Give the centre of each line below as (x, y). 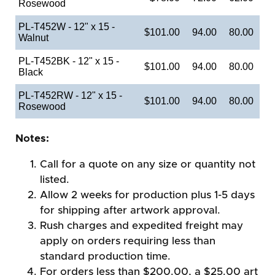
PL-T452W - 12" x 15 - (67, 26)
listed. (55, 179)
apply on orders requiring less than (128, 241)
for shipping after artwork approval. (130, 210)
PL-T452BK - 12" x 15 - (69, 61)
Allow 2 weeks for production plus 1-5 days (147, 195)
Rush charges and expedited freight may (141, 225)
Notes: (32, 138)
